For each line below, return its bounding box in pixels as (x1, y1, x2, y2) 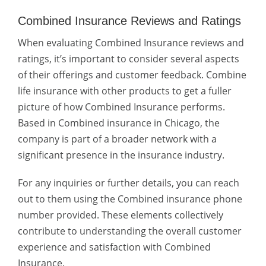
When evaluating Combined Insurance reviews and (18, 36, 244, 49)
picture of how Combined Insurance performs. (18, 100, 225, 113)
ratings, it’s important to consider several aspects (18, 52, 239, 65)
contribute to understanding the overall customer (18, 224, 242, 237)
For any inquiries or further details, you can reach (18, 176, 239, 189)
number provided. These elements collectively (18, 208, 223, 221)
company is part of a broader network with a (18, 132, 217, 145)
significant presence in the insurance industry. (18, 148, 224, 161)
